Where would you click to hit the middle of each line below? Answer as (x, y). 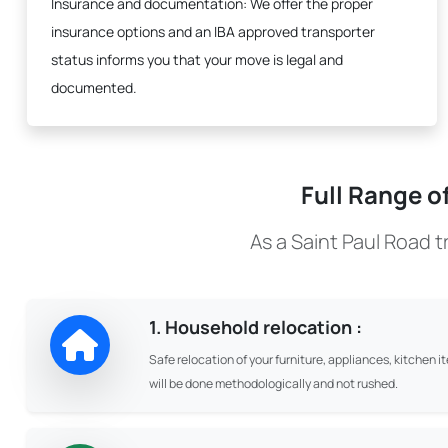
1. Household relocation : (255, 327)
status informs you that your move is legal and (197, 59)
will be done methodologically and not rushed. (273, 383)
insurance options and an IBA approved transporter (213, 31)
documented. (94, 87)
